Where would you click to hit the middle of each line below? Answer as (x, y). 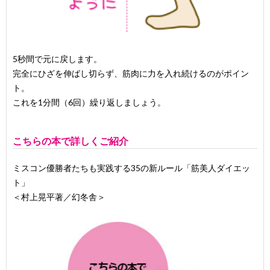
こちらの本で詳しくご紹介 (71, 141)
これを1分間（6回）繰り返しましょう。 (89, 102)
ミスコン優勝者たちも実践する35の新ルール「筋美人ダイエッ (131, 168)
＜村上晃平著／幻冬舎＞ (59, 197)
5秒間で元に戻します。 (57, 59)
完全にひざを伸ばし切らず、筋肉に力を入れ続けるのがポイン (131, 74)
